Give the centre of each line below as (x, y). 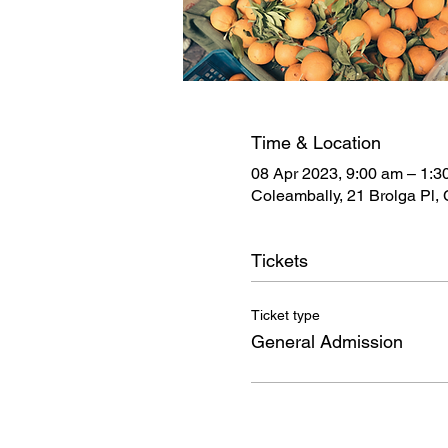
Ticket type (285, 315)
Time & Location (315, 143)
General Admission (326, 342)
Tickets (279, 261)
